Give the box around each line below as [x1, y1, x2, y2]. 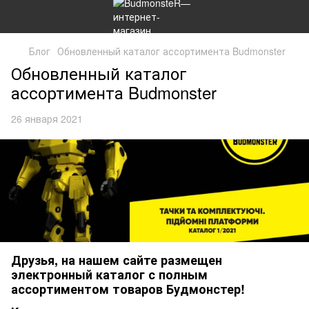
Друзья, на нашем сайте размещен [11, 251, 222, 270]
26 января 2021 [11, 112, 83, 126]
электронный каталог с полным [11, 266, 208, 284]
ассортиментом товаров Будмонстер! [11, 280, 245, 299]
